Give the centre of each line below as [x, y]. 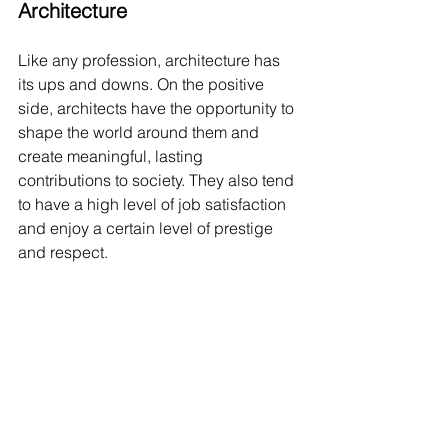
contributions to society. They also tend [158, 179]
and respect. [63, 251]
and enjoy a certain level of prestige [147, 227]
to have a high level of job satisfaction [154, 203]
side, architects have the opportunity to [158, 107]
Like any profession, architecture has [151, 59]
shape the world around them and [140, 131]
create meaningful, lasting [112, 155]
